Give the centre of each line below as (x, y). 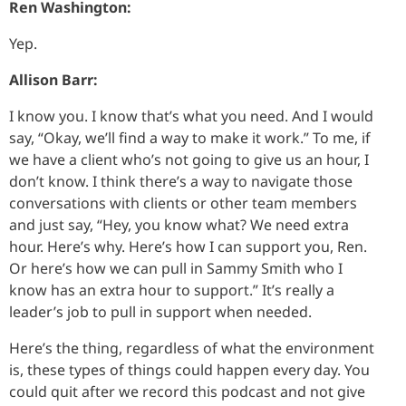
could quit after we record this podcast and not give (187, 391)
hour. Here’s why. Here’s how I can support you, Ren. (188, 246)
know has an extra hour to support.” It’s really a (172, 290)
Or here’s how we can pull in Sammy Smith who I (176, 268)
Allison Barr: (53, 79)
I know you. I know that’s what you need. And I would (191, 116)
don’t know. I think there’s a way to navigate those (181, 181)
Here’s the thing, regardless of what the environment (192, 348)
